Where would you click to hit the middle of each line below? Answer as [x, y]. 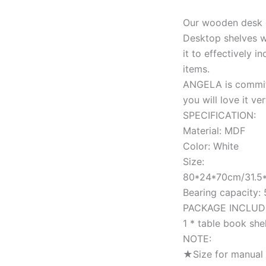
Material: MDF [214, 130]
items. [196, 69]
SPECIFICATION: [219, 115]
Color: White [211, 146]
